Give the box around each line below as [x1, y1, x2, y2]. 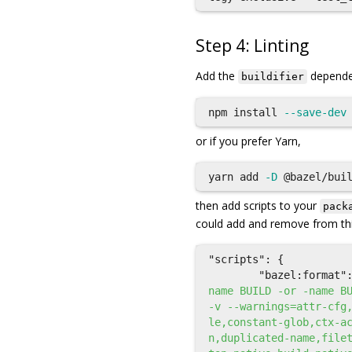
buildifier [241, 71, 304, 82]
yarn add [208, 170, 265, 183]
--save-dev [284, 106, 346, 119]
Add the [196, 68, 238, 83]
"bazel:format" [258, 269, 346, 281]
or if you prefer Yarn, [196, 134, 301, 148]
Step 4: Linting [196, 35, 309, 57]
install [233, 106, 277, 119]
